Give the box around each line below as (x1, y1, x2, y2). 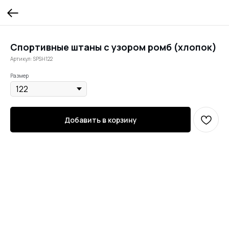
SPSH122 (33, 55, 53, 62)
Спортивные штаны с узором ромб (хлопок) (10, 41, 217, 53)
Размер (10, 72, 29, 79)
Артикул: (10, 55, 33, 62)
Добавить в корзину (64, 114, 137, 125)
